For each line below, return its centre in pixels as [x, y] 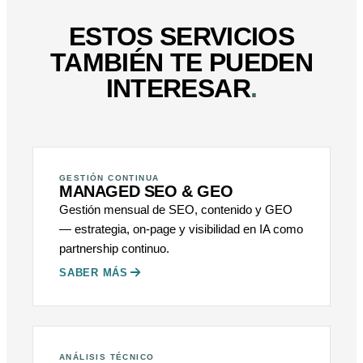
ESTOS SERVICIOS [181, 37]
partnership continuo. [114, 249]
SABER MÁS [94, 272]
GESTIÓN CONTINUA [109, 178]
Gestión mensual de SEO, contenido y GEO [176, 210]
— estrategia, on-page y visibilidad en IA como [181, 229]
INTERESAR [178, 89]
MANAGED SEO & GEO [146, 192]
